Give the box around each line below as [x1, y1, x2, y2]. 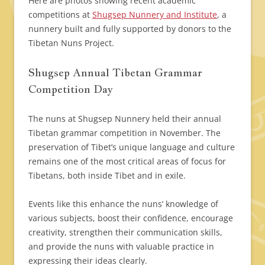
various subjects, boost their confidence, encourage [28, 212, 233, 224]
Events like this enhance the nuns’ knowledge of [28, 198, 218, 210]
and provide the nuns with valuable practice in [28, 241, 214, 253]
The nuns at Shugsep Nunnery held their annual [28, 113, 221, 125]
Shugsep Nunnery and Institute [92, 9, 217, 21]
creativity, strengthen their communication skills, [28, 227, 222, 238]
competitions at [28, 9, 92, 21]
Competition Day [28, 82, 112, 96]
